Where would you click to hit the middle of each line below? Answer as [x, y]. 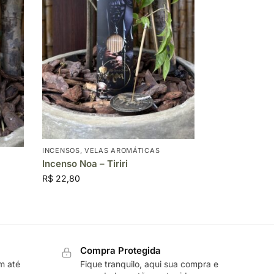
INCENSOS [61, 150]
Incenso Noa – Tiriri [85, 163]
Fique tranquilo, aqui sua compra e [149, 264]
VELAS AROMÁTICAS [122, 150]
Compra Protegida [120, 251]
